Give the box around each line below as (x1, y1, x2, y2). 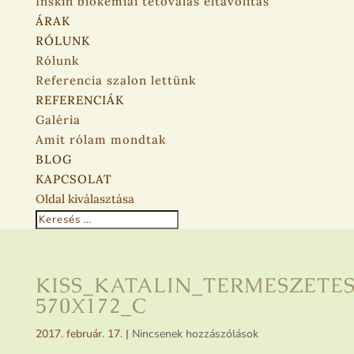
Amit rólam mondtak (35, 132, 166, 148)
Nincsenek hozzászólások (131, 326, 258, 342)
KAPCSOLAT (35, 171, 112, 187)
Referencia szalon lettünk (35, 73, 196, 88)
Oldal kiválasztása (35, 191, 134, 207)
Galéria (35, 112, 81, 128)
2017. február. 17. (35, 326, 122, 342)
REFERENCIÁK (35, 92, 124, 108)
